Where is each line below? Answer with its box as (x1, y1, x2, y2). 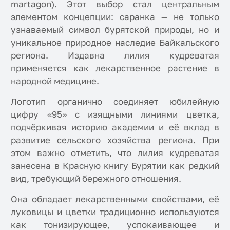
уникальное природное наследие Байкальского (11, 36, 219, 48)
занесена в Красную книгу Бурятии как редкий (11, 160, 219, 171)
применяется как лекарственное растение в (11, 62, 219, 73)
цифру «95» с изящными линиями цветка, (11, 108, 219, 120)
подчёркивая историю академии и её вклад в (11, 121, 219, 132)
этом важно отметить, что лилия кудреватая (11, 147, 219, 158)
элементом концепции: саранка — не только (11, 11, 219, 22)
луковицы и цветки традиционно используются (11, 206, 219, 217)
